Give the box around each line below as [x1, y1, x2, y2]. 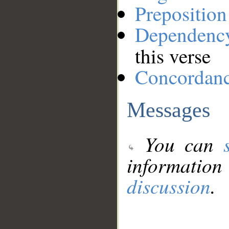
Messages [127, 97, 210, 122]
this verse [135, 42, 211, 70]
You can [135, 130, 224, 158]
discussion [127, 172, 211, 200]
